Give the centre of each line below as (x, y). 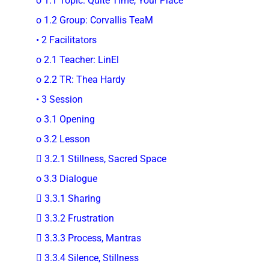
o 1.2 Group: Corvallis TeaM (95, 20)
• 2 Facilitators (66, 40)
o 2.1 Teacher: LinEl (77, 59)
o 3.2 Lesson (63, 139)
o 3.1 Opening (65, 119)
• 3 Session (59, 99)
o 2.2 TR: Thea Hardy (81, 79)
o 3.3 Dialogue (67, 178)
